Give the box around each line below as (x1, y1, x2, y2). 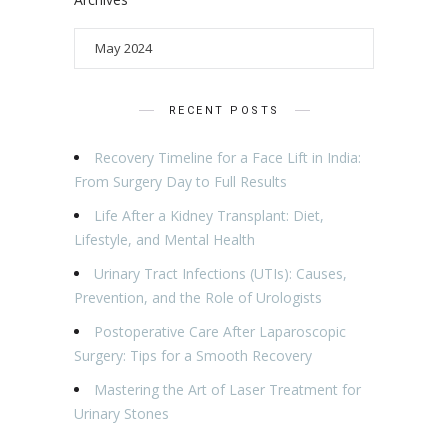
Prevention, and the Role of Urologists (74, 288, 322, 308)
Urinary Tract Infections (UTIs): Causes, (94, 264, 347, 284)
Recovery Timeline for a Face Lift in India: (94, 148, 361, 168)
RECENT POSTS (168, 104, 280, 118)
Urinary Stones (74, 404, 169, 424)
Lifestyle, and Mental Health (74, 230, 255, 250)
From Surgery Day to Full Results (74, 172, 287, 192)
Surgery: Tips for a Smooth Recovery (74, 346, 312, 366)
